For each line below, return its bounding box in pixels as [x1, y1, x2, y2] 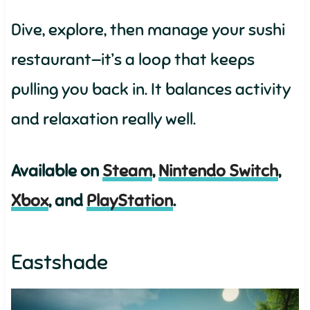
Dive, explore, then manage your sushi [10, 19, 285, 40]
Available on [10, 161, 102, 181]
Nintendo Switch [158, 161, 278, 181]
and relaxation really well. [10, 109, 196, 129]
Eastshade [10, 249, 108, 275]
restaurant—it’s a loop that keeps [10, 49, 255, 70]
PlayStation [86, 190, 173, 211]
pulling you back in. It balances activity [10, 79, 291, 100]
